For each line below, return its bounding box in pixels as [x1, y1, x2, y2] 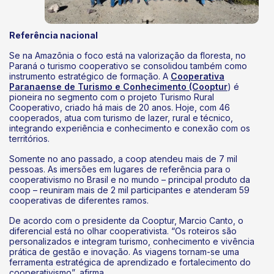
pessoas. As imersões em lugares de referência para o [9, 163, 231, 174]
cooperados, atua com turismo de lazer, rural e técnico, [9, 112, 233, 123]
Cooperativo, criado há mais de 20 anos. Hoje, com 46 [9, 102, 230, 113]
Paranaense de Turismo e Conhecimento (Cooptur [9, 81, 228, 92]
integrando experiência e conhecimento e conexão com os [9, 122, 250, 133]
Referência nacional [9, 29, 100, 40]
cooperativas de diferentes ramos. [9, 194, 151, 206]
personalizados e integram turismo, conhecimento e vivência [9, 235, 254, 246]
